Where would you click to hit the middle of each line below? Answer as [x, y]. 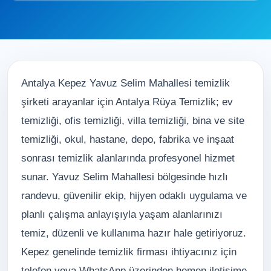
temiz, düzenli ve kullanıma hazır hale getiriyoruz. [134, 233]
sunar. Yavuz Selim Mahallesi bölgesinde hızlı [125, 177]
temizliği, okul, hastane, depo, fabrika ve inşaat [128, 139]
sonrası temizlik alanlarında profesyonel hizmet [128, 158]
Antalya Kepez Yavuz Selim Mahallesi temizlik [126, 83]
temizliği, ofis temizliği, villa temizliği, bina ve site [133, 121]
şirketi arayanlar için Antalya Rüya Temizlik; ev [127, 102]
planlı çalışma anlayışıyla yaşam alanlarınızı [122, 214]
